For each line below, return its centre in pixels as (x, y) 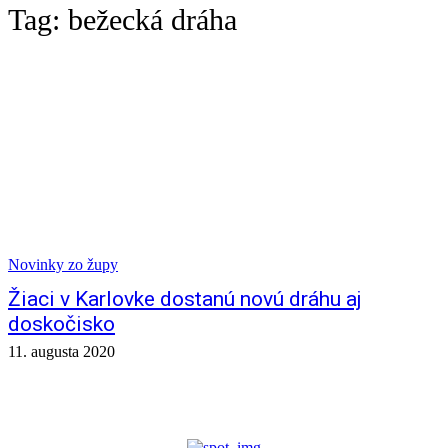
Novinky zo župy (63, 264)
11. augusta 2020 (61, 351)
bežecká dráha (152, 19)
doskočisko (61, 324)
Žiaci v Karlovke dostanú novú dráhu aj (185, 299)
